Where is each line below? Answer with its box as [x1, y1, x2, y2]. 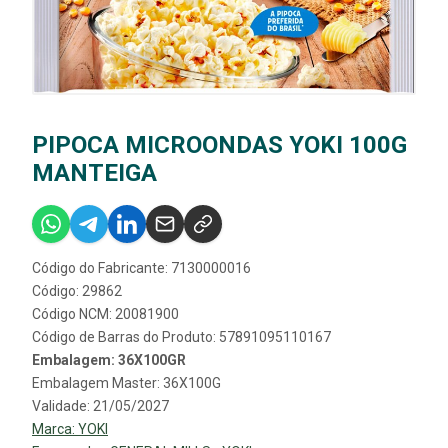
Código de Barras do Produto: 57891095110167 [32, 329, 331, 346]
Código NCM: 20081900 [32, 306, 179, 323]
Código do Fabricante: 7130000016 [32, 260, 251, 277]
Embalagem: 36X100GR [32, 352, 186, 369]
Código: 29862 [32, 283, 122, 300]
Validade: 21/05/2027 [32, 398, 169, 415]
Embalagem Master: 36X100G [32, 375, 221, 392]
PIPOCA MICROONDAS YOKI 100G [32, 131, 407, 160]
